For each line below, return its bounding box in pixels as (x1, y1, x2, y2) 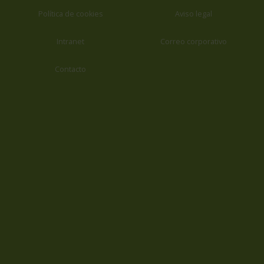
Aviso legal (175, 9, 212, 19)
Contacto (55, 64, 86, 75)
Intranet (57, 37, 84, 47)
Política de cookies (38, 9, 103, 19)
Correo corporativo (160, 37, 227, 47)
